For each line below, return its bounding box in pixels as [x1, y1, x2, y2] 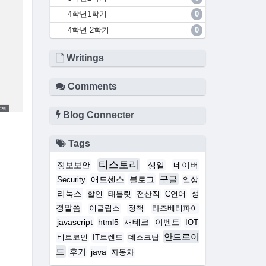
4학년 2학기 [67, 26, 109, 35]
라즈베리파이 [152, 204, 199, 213]
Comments [65, 81, 117, 92]
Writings [64, 53, 104, 64]
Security [56, 176, 85, 185]
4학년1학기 [67, 9, 107, 19]
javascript [56, 217, 93, 227]
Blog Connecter [60, 110, 134, 121]
